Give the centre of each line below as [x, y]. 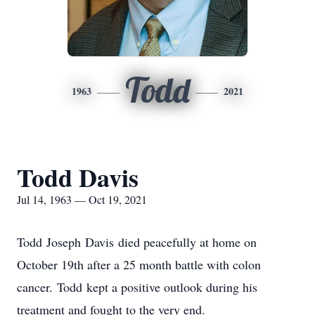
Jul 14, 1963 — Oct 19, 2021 [82, 199]
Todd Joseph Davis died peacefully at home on [137, 242]
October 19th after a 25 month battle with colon [139, 264]
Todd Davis [78, 177]
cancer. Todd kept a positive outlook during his [137, 287]
